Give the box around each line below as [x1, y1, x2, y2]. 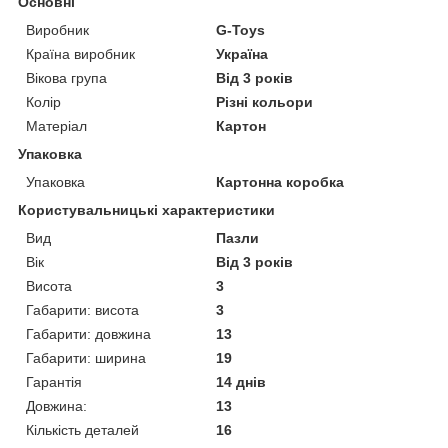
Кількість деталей [26, 421, 139, 438]
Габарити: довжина [26, 325, 151, 342]
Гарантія [26, 373, 82, 390]
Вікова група [26, 69, 107, 86]
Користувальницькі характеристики [18, 201, 275, 218]
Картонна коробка [216, 173, 345, 190]
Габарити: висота [26, 301, 139, 318]
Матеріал [26, 117, 87, 134]
